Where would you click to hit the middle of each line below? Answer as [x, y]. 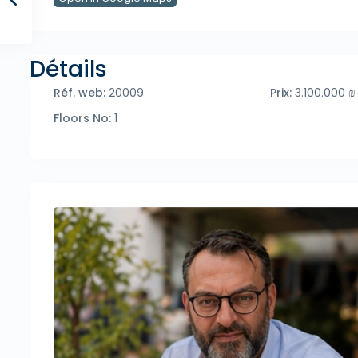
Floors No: [82, 119]
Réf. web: [80, 93]
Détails [68, 70]
